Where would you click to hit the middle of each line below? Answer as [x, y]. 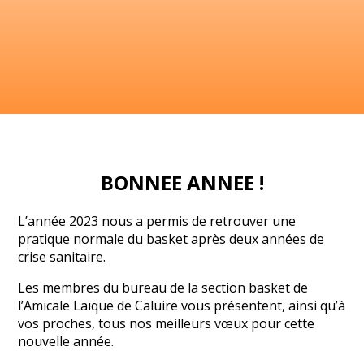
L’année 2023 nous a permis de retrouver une [157, 221]
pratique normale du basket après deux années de [171, 238]
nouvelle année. [66, 341]
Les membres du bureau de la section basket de [163, 287]
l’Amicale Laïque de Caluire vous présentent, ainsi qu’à [182, 305]
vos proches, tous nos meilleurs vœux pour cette [167, 323]
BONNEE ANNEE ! [182, 182]
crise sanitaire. [62, 256]
